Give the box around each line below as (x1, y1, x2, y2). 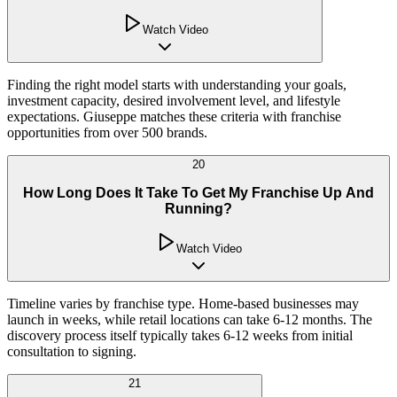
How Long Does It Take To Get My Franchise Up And (23, 184, 374, 200)
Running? (165, 200, 232, 216)
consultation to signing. (7, 343, 136, 359)
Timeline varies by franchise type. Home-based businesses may (7, 295, 359, 311)
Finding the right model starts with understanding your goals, (7, 77, 346, 93)
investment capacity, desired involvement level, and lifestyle (7, 93, 340, 109)
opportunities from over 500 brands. (7, 125, 207, 141)
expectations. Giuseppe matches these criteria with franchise (7, 109, 341, 125)
